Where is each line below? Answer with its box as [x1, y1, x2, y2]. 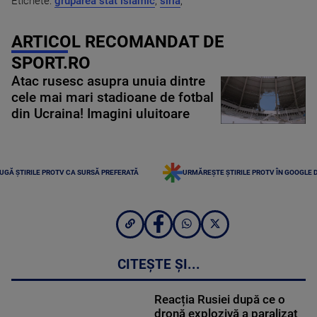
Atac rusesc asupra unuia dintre [11, 73, 205, 89]
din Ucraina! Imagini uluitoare [11, 105, 190, 122]
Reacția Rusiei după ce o [154, 292, 285, 307]
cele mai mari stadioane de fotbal [11, 89, 214, 105]
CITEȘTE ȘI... [117, 257, 200, 273]
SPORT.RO [11, 52, 91, 73]
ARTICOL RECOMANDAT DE [11, 31, 224, 52]
